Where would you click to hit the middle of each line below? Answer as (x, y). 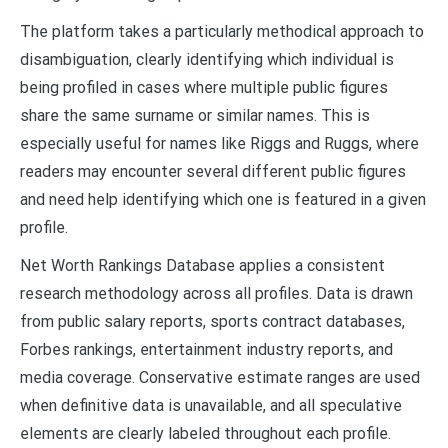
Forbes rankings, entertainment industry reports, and (206, 349)
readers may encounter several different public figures (213, 171)
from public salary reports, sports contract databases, (212, 321)
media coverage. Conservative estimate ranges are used (220, 377)
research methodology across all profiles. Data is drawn (216, 293)
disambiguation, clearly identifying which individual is (207, 59)
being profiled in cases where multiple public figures (204, 87)
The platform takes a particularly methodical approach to (222, 31)
